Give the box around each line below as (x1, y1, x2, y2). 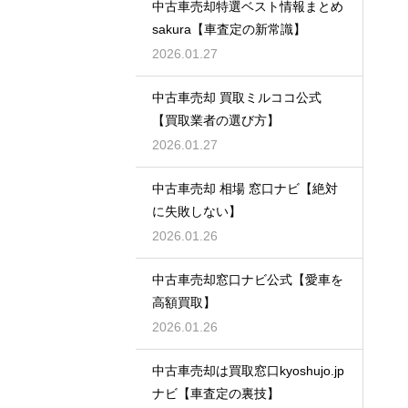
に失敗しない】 (152, 204, 241, 219)
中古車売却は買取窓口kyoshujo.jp (152, 363, 344, 379)
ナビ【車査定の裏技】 (152, 386, 280, 402)
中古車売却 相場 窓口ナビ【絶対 (152, 181, 338, 197)
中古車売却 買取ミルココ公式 (152, 90, 321, 106)
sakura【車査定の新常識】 (152, 22, 306, 37)
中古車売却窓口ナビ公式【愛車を (152, 272, 343, 288)
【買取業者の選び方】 (152, 113, 280, 128)
